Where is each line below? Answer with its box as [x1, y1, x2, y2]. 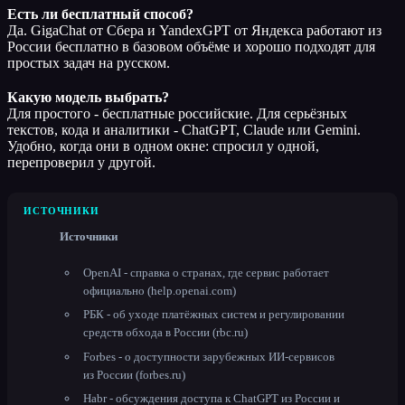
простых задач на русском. [7, 54, 170, 71]
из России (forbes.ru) [83, 367, 185, 381]
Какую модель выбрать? [7, 89, 169, 105]
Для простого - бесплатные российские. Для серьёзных [7, 105, 347, 121]
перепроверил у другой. [7, 154, 155, 170]
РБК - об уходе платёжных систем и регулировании [83, 307, 344, 322]
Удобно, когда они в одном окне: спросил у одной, [7, 137, 319, 154]
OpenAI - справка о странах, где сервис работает [83, 265, 329, 279]
